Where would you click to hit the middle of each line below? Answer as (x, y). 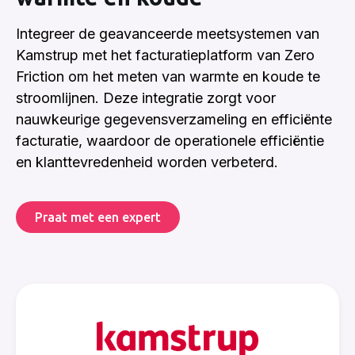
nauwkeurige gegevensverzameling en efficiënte (174, 119)
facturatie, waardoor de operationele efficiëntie (170, 140)
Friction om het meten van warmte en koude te (168, 76)
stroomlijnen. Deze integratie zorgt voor (146, 97)
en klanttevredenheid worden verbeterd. (147, 162)
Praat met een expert (98, 217)
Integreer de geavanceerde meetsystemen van (168, 33)
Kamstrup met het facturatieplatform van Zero (165, 55)
